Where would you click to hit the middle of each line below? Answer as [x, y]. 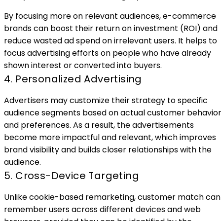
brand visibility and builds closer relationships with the [108, 149]
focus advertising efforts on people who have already [108, 53]
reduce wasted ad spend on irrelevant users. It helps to [110, 40]
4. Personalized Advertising [73, 79]
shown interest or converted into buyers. [83, 65]
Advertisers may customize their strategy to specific [106, 100]
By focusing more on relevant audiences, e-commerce [110, 16]
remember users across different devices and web [102, 209]
